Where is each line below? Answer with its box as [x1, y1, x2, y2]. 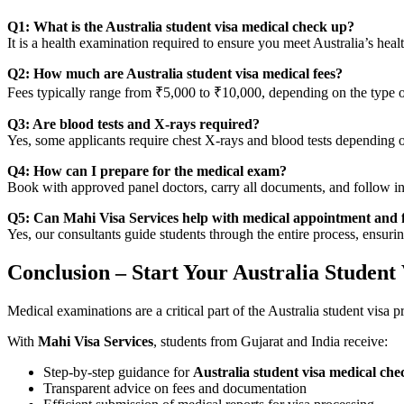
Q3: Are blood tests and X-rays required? [7, 115, 260, 132]
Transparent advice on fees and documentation [43, 380, 307, 396]
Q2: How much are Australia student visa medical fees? [7, 65, 343, 81]
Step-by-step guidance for [43, 363, 193, 380]
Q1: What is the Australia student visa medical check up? [7, 18, 354, 34]
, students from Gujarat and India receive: [153, 333, 388, 349]
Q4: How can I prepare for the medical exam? [7, 162, 287, 179]
